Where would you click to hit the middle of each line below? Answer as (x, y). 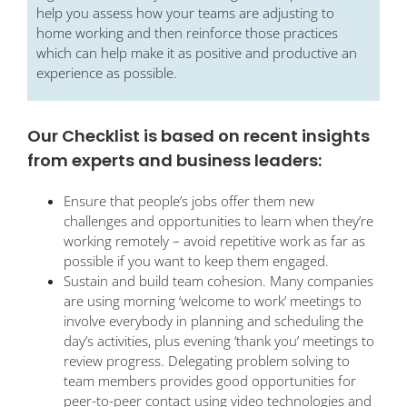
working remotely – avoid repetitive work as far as (214, 241)
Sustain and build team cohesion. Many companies (218, 281)
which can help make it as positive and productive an (197, 53)
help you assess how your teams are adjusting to (185, 13)
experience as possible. (107, 73)
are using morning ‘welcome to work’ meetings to (213, 301)
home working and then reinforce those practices (187, 33)
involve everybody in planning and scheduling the (213, 321)
